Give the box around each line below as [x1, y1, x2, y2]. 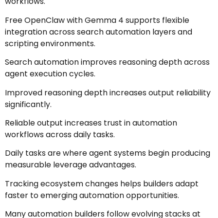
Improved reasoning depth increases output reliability [5, 87, 211, 98]
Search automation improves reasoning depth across [5, 56, 210, 68]
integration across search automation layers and [5, 26, 192, 37]
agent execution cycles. [5, 68, 95, 80]
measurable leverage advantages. [5, 159, 136, 171]
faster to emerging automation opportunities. [5, 189, 179, 201]
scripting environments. [5, 37, 95, 49]
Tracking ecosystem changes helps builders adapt [5, 178, 199, 189]
